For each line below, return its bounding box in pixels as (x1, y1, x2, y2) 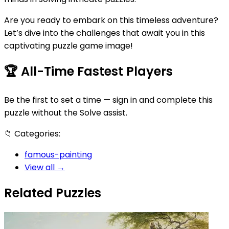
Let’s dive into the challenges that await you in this (4, 27, 205, 39)
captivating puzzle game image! (4, 39, 133, 52)
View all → (25, 161, 65, 173)
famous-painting (25, 148, 92, 161)
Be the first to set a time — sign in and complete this (4, 94, 213, 106)
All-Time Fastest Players (18, 62, 173, 80)
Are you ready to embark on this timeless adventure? (4, 14, 218, 26)
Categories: (12, 127, 60, 140)
